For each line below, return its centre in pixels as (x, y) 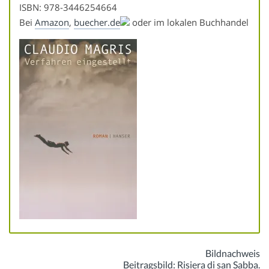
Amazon (52, 23)
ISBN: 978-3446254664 (68, 8)
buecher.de (97, 23)
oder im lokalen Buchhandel (189, 23)
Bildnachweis (233, 253)
